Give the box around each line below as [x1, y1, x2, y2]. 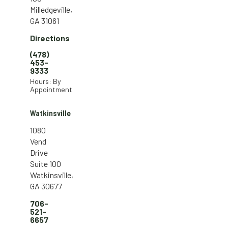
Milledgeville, [30, 4, 72, 14]
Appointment [30, 84, 72, 94]
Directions [30, 33, 70, 43]
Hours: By [30, 76, 61, 85]
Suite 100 [30, 158, 61, 168]
